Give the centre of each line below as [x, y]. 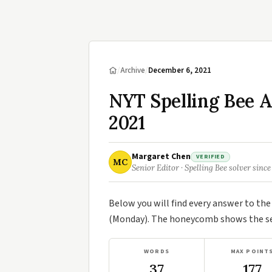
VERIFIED [211, 156]
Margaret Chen [161, 157]
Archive [133, 70]
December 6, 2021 [180, 70]
